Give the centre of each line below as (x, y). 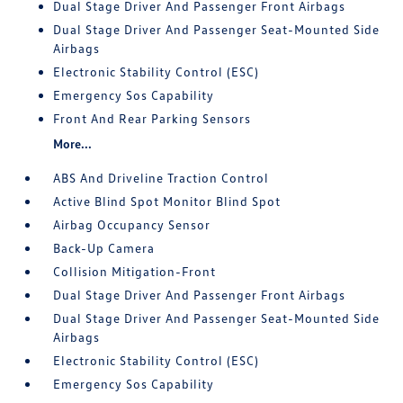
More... (73, 143)
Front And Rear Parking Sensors (152, 118)
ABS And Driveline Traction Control (161, 178)
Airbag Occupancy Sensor (132, 224)
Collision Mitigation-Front (135, 271)
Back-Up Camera (104, 248)
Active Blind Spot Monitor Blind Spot (167, 201)
